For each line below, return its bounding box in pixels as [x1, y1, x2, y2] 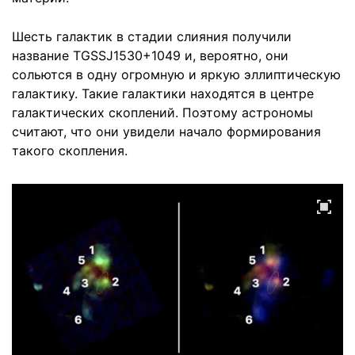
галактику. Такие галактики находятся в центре [12, 86, 314, 101]
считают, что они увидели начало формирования [12, 124, 321, 139]
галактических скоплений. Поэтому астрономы [12, 105, 313, 120]
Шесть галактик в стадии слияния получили [12, 29, 292, 44]
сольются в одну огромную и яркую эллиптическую [12, 67, 341, 82]
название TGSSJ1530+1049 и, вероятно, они [12, 48, 288, 63]
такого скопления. [12, 143, 128, 158]
